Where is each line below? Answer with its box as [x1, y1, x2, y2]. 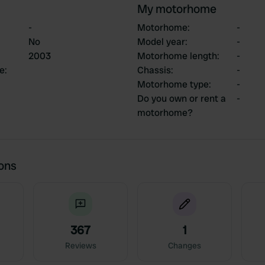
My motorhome [137, 1, 216, 17]
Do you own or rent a [137, 92, 226, 105]
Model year [137, 35, 185, 48]
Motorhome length [137, 50, 217, 62]
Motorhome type [137, 78, 209, 91]
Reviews [64, 240, 96, 251]
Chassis [137, 64, 171, 76]
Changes [168, 240, 201, 251]
